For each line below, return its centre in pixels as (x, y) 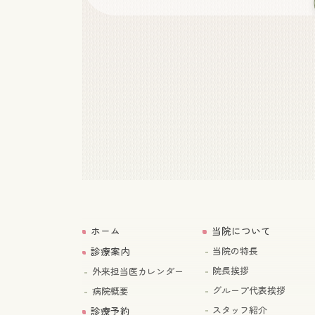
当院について (241, 232)
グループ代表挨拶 (249, 291)
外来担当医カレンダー (137, 272)
